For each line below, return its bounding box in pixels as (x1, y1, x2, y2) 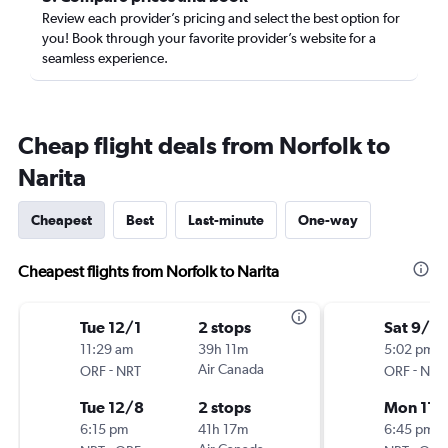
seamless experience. (42, 50, 168, 66)
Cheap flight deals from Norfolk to (18, 131, 390, 159)
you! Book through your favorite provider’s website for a (42, 30, 376, 46)
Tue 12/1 (80, 318, 141, 336)
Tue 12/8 (80, 398, 144, 416)
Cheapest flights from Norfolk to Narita (18, 262, 279, 281)
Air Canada (198, 361, 264, 377)
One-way (298, 212, 358, 228)
